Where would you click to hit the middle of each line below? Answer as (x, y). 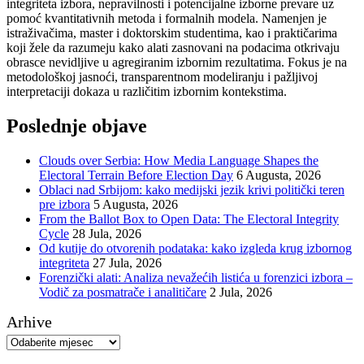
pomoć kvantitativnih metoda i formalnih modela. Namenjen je (167, 18)
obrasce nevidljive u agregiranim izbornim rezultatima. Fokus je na (177, 62)
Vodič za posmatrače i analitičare (123, 292)
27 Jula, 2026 (127, 262)
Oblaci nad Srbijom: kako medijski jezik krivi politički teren (192, 189)
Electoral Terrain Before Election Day (136, 175)
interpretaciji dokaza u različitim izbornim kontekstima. (147, 91)
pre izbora (65, 204)
